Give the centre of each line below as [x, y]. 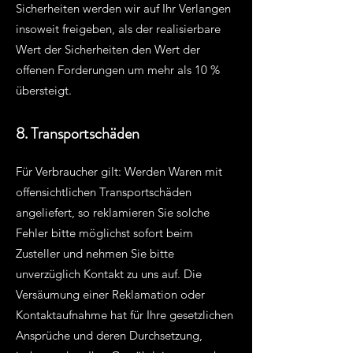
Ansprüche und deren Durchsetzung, [109, 335]
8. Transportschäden [78, 134]
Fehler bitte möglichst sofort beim [104, 233]
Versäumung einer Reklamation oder [110, 294]
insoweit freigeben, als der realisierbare [118, 29]
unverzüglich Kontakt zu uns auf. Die [109, 274]
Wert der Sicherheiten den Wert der [108, 49]
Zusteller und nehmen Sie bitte [95, 253]
